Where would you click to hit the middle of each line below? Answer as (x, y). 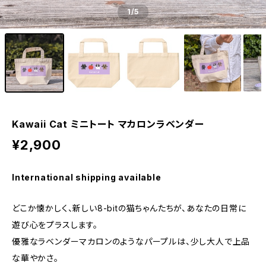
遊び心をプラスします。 (55, 225)
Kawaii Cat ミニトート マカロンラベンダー (108, 124)
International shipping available (87, 177)
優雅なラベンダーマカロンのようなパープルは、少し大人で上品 (131, 241)
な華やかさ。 (35, 258)
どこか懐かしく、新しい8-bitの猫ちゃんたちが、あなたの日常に (129, 208)
